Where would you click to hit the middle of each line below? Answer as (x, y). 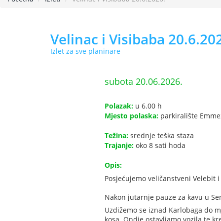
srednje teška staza (161, 136)
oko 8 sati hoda (160, 146)
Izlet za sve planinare (85, 51)
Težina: (116, 136)
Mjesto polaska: (131, 116)
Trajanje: (119, 146)
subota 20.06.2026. (144, 82)
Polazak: (119, 106)
